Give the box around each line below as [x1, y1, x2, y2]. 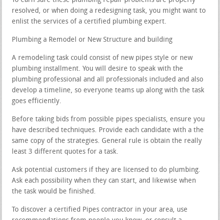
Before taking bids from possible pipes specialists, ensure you [12, 115, 205, 123]
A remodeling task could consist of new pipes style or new [12, 54, 193, 62]
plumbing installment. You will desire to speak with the [12, 65, 184, 73]
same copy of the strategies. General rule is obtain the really [12, 137, 202, 145]
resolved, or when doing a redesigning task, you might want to [12, 7, 206, 15]
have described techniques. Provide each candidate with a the [12, 126, 204, 134]
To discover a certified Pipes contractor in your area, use [12, 206, 188, 214]
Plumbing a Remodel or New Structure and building [12, 36, 173, 44]
